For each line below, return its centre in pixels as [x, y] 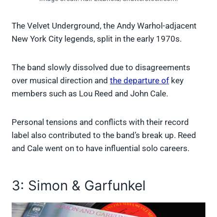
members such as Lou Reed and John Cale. [91, 94]
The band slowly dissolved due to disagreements [101, 68]
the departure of [139, 81]
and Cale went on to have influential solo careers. [101, 148]
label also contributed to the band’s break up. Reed [104, 135]
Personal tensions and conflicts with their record [100, 122]
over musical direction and [61, 81]
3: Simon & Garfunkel [79, 186]
